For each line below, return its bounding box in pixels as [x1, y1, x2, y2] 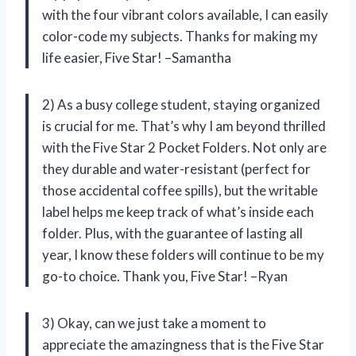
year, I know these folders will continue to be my [42, 246, 324, 263]
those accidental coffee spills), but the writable [42, 181, 318, 199]
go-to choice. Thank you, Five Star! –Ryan [42, 267, 288, 284]
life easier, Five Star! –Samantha [42, 48, 231, 66]
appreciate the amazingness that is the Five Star [42, 335, 324, 353]
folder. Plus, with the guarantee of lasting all [42, 224, 303, 242]
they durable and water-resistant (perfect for [42, 160, 311, 177]
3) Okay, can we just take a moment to [42, 314, 266, 331]
